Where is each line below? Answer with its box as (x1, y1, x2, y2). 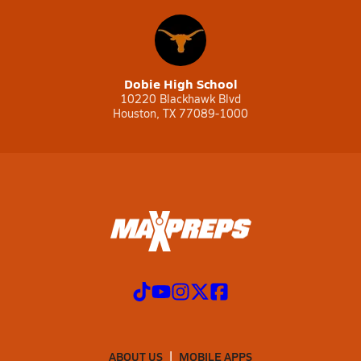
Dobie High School (123, 74, 238, 93)
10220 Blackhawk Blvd (120, 91, 241, 106)
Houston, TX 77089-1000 (113, 106, 248, 121)
